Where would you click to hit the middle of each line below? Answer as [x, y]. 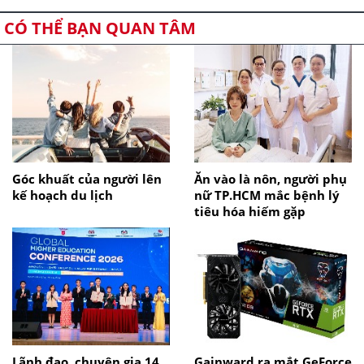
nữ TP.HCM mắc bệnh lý [267, 195]
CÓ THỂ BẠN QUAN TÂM [100, 28]
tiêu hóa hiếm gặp [250, 212]
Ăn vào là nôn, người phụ [271, 179]
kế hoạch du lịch [63, 195]
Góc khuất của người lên [87, 179]
